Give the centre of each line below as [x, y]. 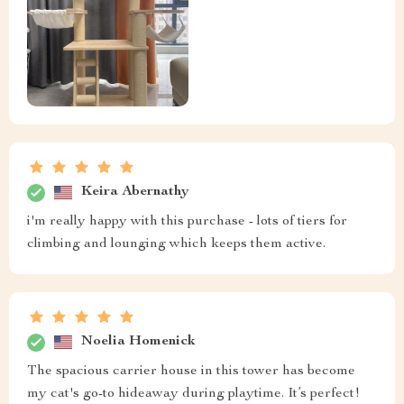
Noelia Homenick [138, 342]
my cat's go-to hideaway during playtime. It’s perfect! [193, 394]
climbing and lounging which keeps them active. [176, 244]
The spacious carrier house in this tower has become [191, 371]
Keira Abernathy [135, 193]
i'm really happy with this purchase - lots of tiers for [187, 221]
